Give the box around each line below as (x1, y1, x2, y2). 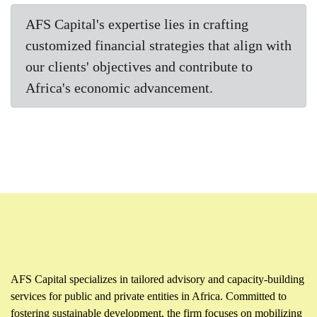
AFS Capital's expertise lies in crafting (25, 16, 248, 32)
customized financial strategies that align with (25, 38, 292, 53)
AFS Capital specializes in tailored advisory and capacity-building (11, 273, 304, 285)
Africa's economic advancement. (25, 80, 213, 96)
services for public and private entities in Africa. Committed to (11, 290, 287, 302)
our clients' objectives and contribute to (25, 59, 253, 74)
